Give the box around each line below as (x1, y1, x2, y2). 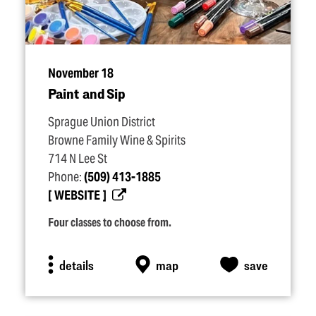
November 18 (48, 66, 114, 81)
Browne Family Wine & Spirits (48, 133, 186, 148)
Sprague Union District (48, 114, 155, 130)
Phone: (48, 169, 84, 185)
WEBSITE (54, 188, 100, 203)
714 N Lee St (48, 151, 107, 166)
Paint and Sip (48, 85, 126, 102)
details (59, 257, 94, 272)
